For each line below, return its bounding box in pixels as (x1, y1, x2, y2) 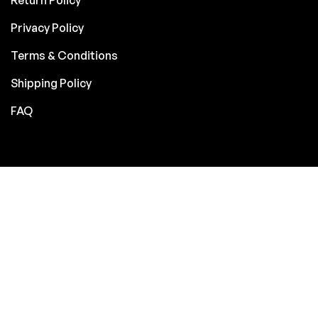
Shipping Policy (11, 75, 92, 90)
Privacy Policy (11, 20, 84, 35)
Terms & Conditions (11, 48, 118, 62)
